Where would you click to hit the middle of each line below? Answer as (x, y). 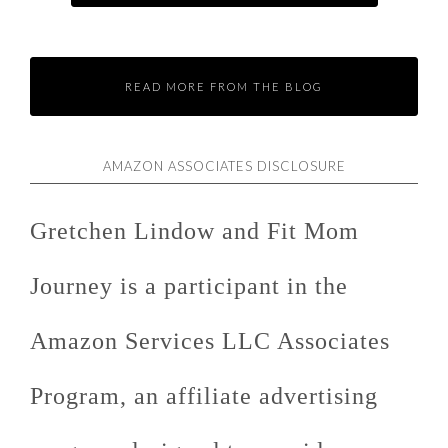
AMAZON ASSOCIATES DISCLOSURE (224, 166)
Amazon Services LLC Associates (210, 341)
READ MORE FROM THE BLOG (224, 86)
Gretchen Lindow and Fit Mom (194, 231)
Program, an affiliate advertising (204, 396)
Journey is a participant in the (189, 286)
